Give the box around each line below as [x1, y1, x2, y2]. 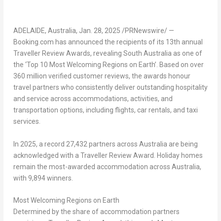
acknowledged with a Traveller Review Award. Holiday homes [13, 151, 203, 159]
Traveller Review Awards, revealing [13, 49, 123, 58]
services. [13, 117, 40, 126]
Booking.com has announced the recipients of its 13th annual [13, 38, 203, 46]
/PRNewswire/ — [120, 27, 174, 35]
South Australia [123, 49, 172, 58]
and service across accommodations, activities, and [13, 95, 173, 103]
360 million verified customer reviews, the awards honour [13, 72, 190, 80]
